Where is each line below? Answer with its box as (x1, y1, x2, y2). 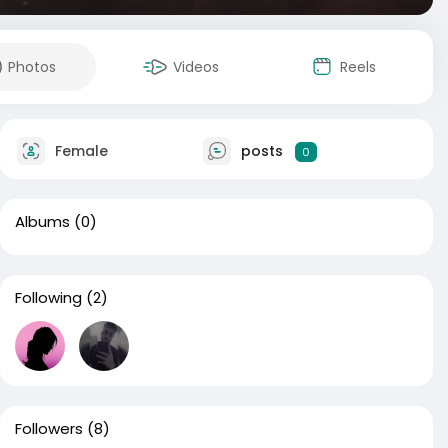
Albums (15, 211, 70, 232)
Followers (15, 418, 83, 439)
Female (51, 140, 108, 161)
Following (15, 287, 82, 308)
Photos (8, 57, 56, 77)
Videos (173, 57, 219, 77)
